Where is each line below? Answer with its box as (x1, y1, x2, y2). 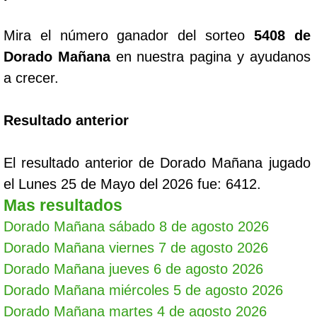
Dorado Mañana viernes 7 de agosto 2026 (4, 240, 268, 255)
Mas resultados (4, 196, 122, 214)
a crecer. (4, 70, 59, 86)
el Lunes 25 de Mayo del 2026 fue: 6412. (4, 176, 261, 192)
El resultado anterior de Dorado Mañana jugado (4, 155, 311, 171)
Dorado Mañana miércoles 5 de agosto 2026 (4, 282, 283, 298)
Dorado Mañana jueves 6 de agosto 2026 (4, 261, 263, 277)
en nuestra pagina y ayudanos (110, 49, 311, 64)
